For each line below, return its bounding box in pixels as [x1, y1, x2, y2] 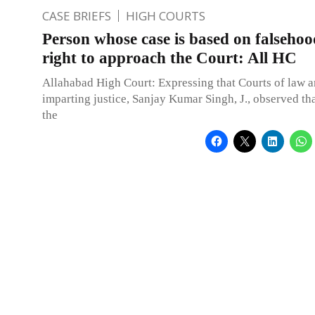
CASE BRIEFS [42, 7, 111, 24]
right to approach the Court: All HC [42, 49, 297, 67]
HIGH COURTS [126, 7, 205, 24]
